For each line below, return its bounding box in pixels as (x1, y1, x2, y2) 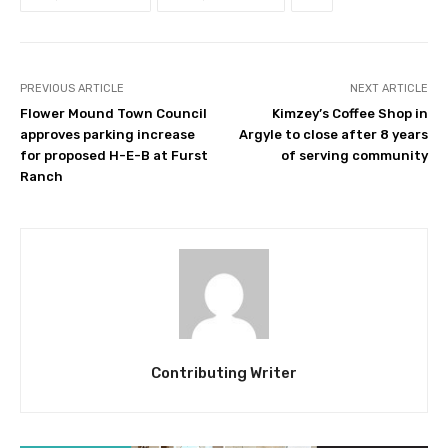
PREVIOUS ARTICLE (20, 81, 124, 95)
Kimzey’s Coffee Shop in (271, 105, 428, 121)
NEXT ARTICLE (349, 81, 428, 95)
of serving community (280, 147, 428, 163)
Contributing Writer (151, 363, 297, 382)
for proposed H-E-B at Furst (20, 147, 208, 163)
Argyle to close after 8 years (238, 126, 428, 142)
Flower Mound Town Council (20, 105, 207, 121)
